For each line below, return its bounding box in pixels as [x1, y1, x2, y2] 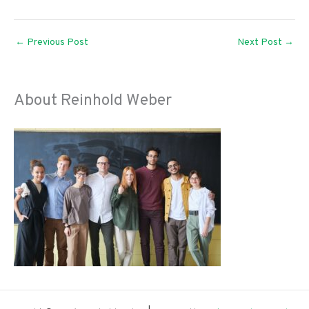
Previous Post [25, 37, 88, 49]
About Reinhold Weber [14, 90, 172, 111]
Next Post [237, 37, 284, 49]
